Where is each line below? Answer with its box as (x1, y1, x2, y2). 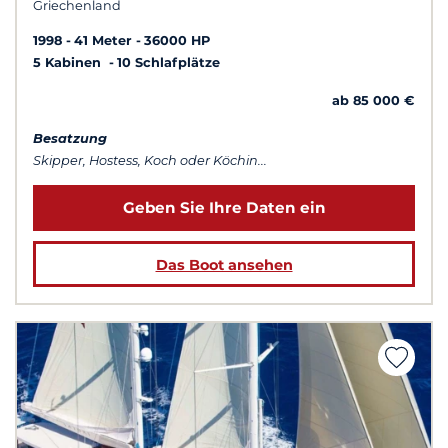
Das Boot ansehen (155, 255, 293, 274)
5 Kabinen (33, 55, 105, 71)
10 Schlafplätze (117, 55, 220, 71)
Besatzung (33, 131, 107, 147)
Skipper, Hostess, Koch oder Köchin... (33, 153, 267, 169)
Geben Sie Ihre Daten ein (122, 198, 326, 218)
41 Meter (74, 33, 132, 49)
